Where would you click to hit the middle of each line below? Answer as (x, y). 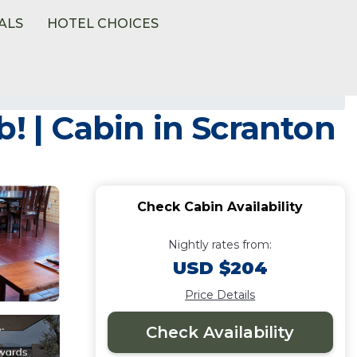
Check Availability (220, 332)
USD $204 (220, 268)
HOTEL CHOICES (103, 24)
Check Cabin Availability (220, 207)
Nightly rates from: (220, 245)
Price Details (220, 295)
